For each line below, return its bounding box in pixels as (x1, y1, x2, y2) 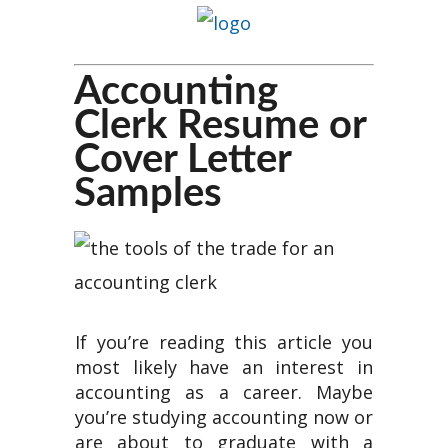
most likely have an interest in (75, 355, 373, 379)
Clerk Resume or (74, 106, 366, 146)
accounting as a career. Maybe (75, 380, 373, 404)
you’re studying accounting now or (75, 405, 373, 429)
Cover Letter (74, 140, 291, 180)
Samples (74, 174, 222, 214)
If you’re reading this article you (75, 330, 373, 354)
